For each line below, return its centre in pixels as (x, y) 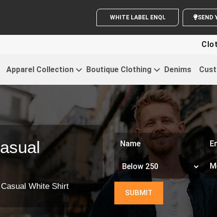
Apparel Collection (40, 69)
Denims (178, 69)
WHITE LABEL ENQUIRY (162, 17)
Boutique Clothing (119, 69)
